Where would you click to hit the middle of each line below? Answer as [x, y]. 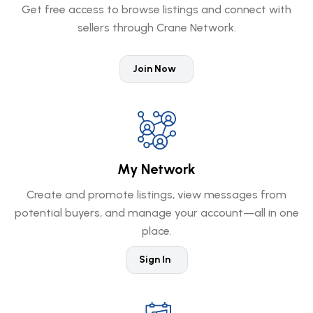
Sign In [154, 259]
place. [156, 231]
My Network [156, 169]
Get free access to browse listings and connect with [156, 9]
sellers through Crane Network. [156, 27]
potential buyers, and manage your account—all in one [156, 212]
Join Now [154, 68]
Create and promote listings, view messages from [156, 194]
